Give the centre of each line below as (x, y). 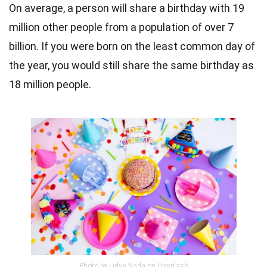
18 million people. (51, 85)
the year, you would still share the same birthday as (131, 66)
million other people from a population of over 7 (121, 27)
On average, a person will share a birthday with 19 (127, 8)
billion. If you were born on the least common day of (132, 46)
